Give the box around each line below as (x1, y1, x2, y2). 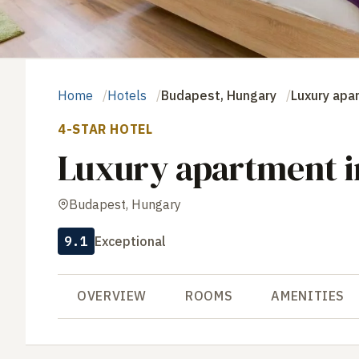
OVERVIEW (77, 287, 147, 304)
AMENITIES (271, 287, 345, 304)
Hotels (107, 87, 147, 103)
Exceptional (95, 232, 166, 249)
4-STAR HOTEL (58, 120, 153, 137)
